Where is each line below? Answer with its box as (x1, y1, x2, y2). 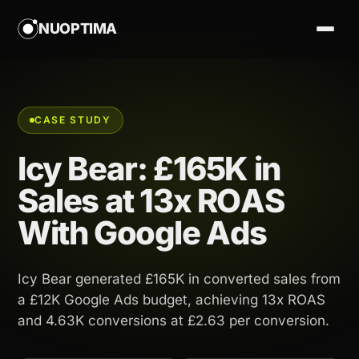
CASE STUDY (34, 114, 111, 126)
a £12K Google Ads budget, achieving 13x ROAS (18, 292, 325, 308)
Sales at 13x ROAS (18, 181, 284, 220)
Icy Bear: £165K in (18, 149, 280, 188)
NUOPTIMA (38, 20, 118, 37)
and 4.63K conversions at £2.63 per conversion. (18, 313, 329, 329)
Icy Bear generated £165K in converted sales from (18, 271, 341, 287)
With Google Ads (18, 213, 268, 252)
